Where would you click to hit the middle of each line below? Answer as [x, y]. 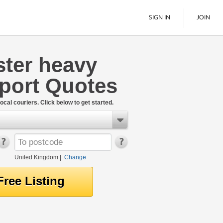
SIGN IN [160, 17]
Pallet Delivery [47, 67]
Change [75, 157]
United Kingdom [36, 157]
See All [35, 96]
